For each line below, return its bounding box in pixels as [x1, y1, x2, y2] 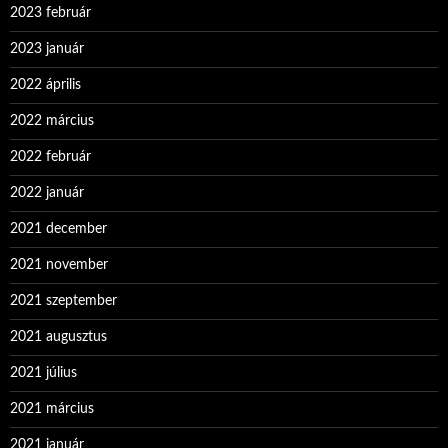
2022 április [10, 78, 81, 93]
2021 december [10, 222, 107, 237]
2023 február [10, 6, 91, 21]
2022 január [10, 186, 84, 201]
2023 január [10, 42, 84, 57]
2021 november [10, 258, 108, 273]
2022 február [10, 150, 91, 165]
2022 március [10, 114, 94, 129]
